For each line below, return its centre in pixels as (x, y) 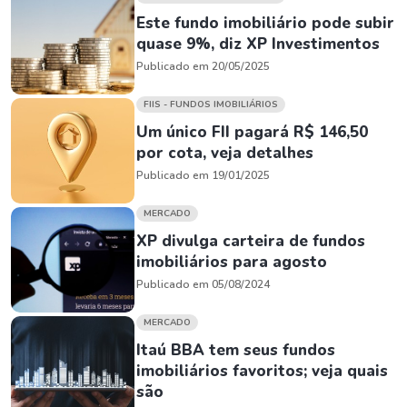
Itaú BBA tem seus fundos (236, 350)
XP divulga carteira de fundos (251, 241)
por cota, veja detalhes (225, 153)
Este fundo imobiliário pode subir (265, 23)
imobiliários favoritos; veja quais (262, 371)
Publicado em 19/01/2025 (203, 175)
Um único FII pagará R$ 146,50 (252, 132)
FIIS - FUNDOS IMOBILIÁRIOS (211, 104)
